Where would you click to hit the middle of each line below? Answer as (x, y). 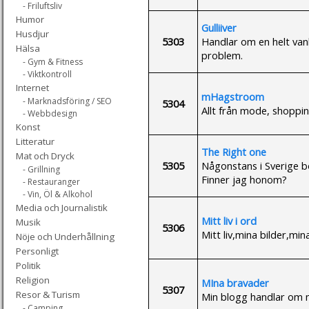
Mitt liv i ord (229, 220)
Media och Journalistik (62, 208)
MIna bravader (235, 282)
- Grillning (41, 169)
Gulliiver (219, 27)
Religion (33, 280)
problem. (222, 55)
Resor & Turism (48, 295)
